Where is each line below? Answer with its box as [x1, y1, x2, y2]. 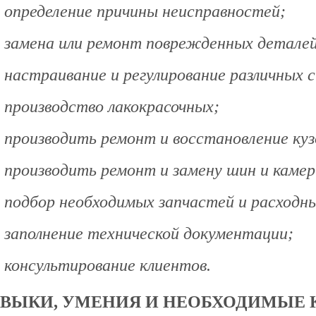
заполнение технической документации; [4, 224, 293, 243]
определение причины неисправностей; [4, 2, 286, 21]
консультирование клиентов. [4, 256, 211, 275]
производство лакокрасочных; [4, 97, 219, 116]
